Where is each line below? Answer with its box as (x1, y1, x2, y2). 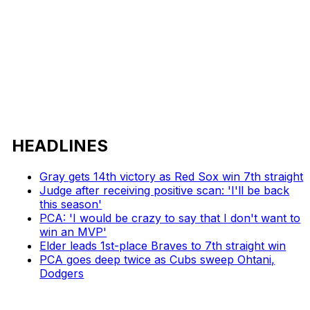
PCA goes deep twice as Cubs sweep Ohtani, (39, 252, 275, 266)
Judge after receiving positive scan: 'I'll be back (39, 183, 290, 197)
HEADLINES (12, 135, 109, 156)
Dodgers (39, 266, 84, 280)
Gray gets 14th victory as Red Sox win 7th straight (39, 169, 304, 183)
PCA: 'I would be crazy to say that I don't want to (39, 210, 301, 225)
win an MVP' (39, 224, 107, 239)
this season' (39, 197, 102, 211)
